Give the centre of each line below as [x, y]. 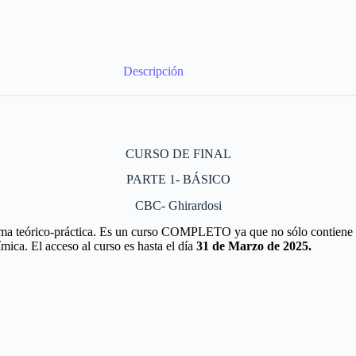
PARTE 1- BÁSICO [178, 180]
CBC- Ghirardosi [178, 206]
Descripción [153, 71]
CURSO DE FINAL [178, 153]
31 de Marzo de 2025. [254, 246]
